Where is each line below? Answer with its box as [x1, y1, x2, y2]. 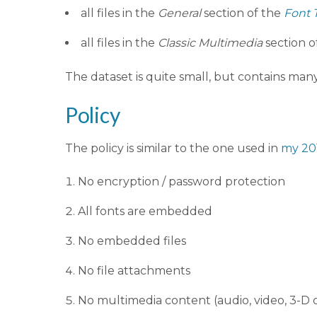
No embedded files [78, 234, 186, 248]
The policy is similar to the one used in [65, 141, 281, 155]
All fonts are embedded [78, 204, 212, 218]
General [158, 6, 201, 20]
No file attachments [78, 263, 190, 277]
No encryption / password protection [78, 174, 285, 188]
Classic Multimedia [158, 35, 263, 50]
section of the [201, 6, 284, 20]
